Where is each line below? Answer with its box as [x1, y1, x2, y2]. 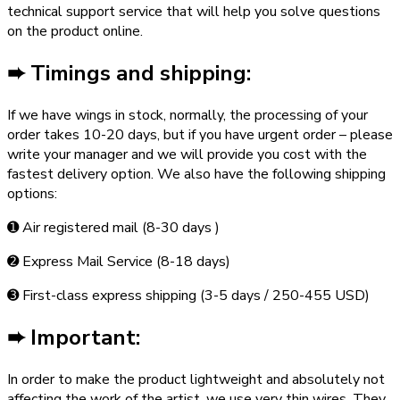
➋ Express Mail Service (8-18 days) [7, 252, 230, 272]
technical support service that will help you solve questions [7, 2, 380, 22]
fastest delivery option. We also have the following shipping [7, 164, 386, 185]
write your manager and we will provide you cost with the [7, 145, 367, 165]
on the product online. [7, 21, 143, 42]
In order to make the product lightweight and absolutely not [7, 370, 385, 389]
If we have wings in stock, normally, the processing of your [7, 105, 368, 126]
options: [7, 184, 57, 204]
